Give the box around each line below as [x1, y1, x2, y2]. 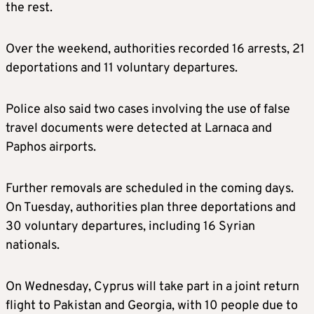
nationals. [6, 237, 60, 254]
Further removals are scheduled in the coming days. [6, 180, 294, 197]
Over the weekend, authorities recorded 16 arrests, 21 [6, 41, 305, 57]
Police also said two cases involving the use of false [6, 101, 290, 118]
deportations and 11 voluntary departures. [6, 60, 238, 76]
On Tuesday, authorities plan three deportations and [6, 199, 296, 216]
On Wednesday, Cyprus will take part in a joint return [6, 278, 299, 295]
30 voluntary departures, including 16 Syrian [6, 218, 255, 235]
